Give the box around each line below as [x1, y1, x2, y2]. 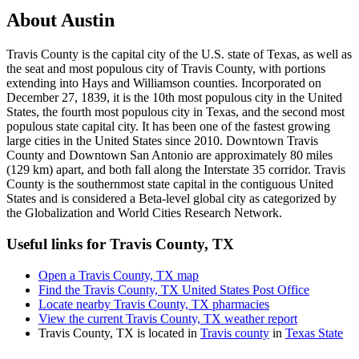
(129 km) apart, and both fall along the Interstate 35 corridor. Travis [6, 163, 345, 177]
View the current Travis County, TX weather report [38, 311, 297, 325]
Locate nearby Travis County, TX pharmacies [38, 296, 269, 311]
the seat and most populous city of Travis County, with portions [6, 62, 325, 76]
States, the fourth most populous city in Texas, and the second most [6, 105, 345, 119]
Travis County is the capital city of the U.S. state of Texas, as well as [6, 47, 352, 62]
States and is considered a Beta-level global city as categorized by [6, 192, 337, 206]
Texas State [285, 325, 343, 340]
